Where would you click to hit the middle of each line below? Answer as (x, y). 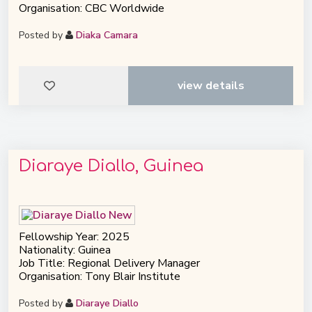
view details (211, 86)
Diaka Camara (107, 36)
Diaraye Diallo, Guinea (111, 166)
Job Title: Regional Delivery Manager (109, 263)
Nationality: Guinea (65, 250)
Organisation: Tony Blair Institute (100, 276)
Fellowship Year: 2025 (74, 236)
